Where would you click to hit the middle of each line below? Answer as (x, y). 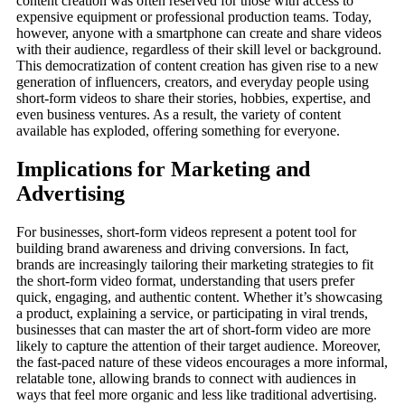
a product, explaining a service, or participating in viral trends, (192, 314)
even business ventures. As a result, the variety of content (179, 115)
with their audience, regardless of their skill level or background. (199, 50)
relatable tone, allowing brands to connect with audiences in (186, 379)
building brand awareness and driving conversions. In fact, (183, 249)
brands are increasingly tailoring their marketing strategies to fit (195, 265)
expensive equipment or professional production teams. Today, (194, 17)
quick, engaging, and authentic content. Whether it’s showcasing (199, 297)
